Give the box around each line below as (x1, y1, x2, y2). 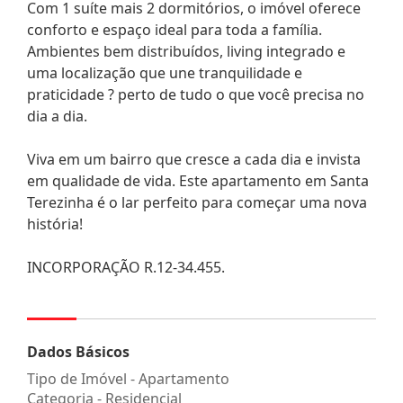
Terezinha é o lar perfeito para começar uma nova (27, 192, 367, 212)
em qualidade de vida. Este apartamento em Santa (27, 170, 369, 191)
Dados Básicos (27, 341, 130, 362)
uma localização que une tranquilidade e (27, 62, 302, 83)
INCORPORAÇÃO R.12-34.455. (27, 256, 225, 277)
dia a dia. (27, 105, 87, 126)
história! (27, 213, 83, 234)
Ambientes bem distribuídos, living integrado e (27, 40, 345, 61)
